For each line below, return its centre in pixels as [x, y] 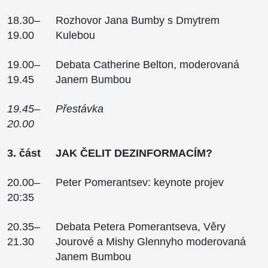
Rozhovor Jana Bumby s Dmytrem [138, 20]
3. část [24, 153]
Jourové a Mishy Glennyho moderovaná [151, 241]
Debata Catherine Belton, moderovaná [147, 64]
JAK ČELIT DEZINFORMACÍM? [134, 153]
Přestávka [80, 109]
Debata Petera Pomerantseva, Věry [141, 226]
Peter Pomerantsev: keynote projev [140, 182]
